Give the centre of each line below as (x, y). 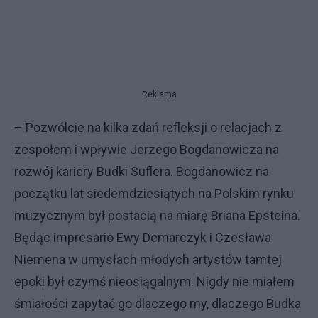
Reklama (159, 94)
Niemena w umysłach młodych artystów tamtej (148, 259)
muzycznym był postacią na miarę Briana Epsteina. (157, 215)
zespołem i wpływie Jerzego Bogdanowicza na (147, 149)
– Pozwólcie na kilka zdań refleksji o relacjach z (148, 127)
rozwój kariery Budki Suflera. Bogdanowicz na (142, 171)
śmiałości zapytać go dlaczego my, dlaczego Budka (158, 303)
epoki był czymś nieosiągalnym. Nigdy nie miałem (154, 281)
